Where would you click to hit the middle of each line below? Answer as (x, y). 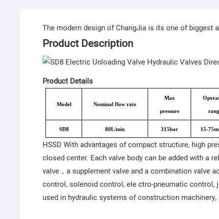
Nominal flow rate (115, 105)
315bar (170, 130)
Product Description (88, 44)
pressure (169, 111)
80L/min (115, 130)
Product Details (67, 81)
